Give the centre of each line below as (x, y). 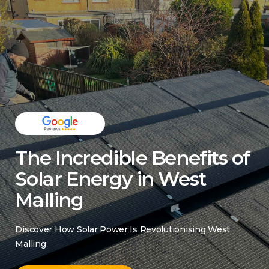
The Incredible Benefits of (133, 158)
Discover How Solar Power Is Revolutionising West (123, 229)
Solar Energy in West (110, 179)
